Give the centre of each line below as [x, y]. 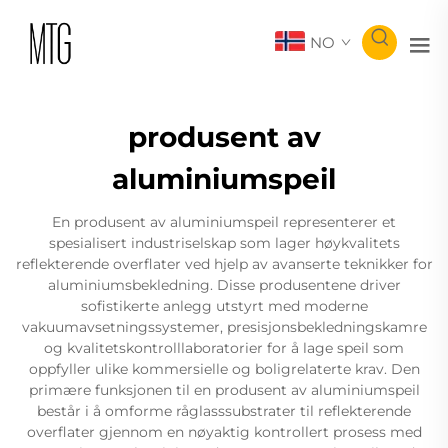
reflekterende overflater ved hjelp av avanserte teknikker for [224, 263]
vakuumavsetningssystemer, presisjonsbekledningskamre [224, 326]
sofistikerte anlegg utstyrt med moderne [224, 305]
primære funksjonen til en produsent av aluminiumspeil [224, 389]
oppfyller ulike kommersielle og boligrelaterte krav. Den [224, 368]
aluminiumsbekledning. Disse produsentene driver [224, 284]
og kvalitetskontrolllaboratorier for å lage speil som [224, 347]
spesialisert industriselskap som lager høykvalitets [224, 242]
